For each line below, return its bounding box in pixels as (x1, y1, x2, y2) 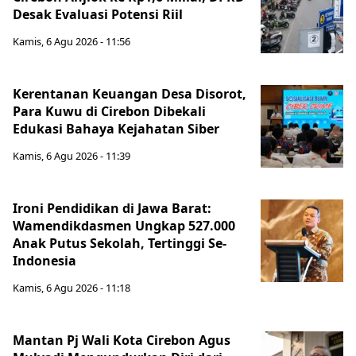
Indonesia (13, 252, 76, 269)
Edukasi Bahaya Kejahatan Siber (13, 120, 219, 137)
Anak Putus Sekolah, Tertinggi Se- (13, 234, 226, 252)
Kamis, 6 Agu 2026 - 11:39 (13, 149, 130, 163)
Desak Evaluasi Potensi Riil (13, 6, 183, 23)
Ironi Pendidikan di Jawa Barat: (13, 199, 211, 217)
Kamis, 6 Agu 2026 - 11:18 (13, 281, 130, 295)
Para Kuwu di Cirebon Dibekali (13, 103, 206, 120)
